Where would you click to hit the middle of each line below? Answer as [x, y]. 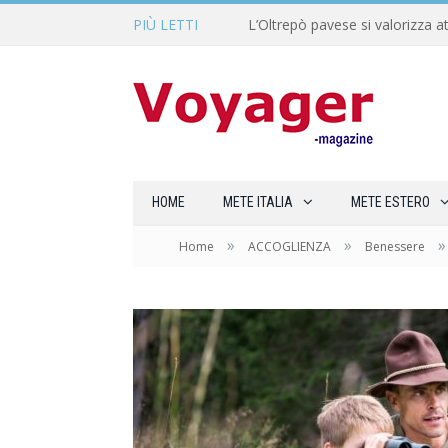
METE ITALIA [258, 202]
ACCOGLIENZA [289, 246]
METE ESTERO [390, 202]
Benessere [395, 246]
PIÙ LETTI [165, 24]
